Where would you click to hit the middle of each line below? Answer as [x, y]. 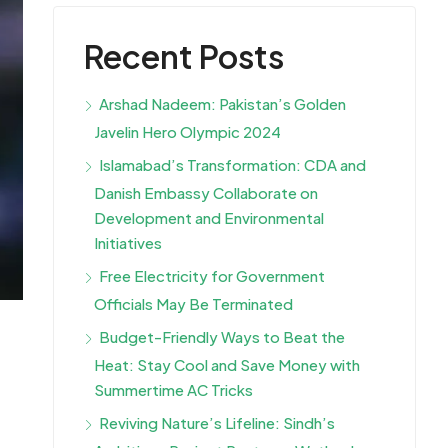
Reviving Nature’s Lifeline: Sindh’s [217, 422]
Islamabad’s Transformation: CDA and [232, 164]
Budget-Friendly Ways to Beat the [222, 336]
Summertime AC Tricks [173, 389]
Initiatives [128, 242]
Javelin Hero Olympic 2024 [187, 131]
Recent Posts [184, 56]
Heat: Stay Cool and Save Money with [227, 364]
